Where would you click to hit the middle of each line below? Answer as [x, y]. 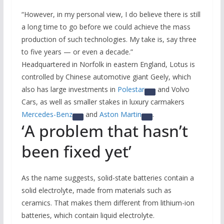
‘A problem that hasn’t [104, 130]
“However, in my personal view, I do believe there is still [111, 14]
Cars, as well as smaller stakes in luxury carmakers [103, 101]
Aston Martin [120, 114]
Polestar [131, 89]
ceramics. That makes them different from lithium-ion [108, 202]
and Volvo [172, 89]
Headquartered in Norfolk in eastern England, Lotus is [108, 64]
